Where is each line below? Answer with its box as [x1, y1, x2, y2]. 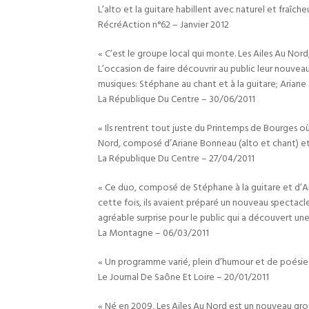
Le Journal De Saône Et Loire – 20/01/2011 [98, 270, 269, 286]
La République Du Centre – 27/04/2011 [98, 151, 255, 167]
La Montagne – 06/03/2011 [98, 226, 209, 241]
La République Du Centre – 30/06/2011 [98, 92, 255, 108]
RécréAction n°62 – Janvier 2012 [98, 17, 229, 33]
